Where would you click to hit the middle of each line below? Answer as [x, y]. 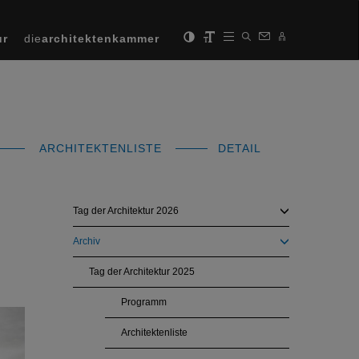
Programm [144, 302]
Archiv [87, 241]
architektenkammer [101, 38]
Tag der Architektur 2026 [126, 211]
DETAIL [238, 148]
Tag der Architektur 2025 [142, 272]
